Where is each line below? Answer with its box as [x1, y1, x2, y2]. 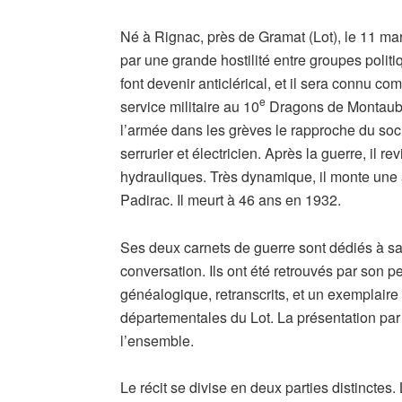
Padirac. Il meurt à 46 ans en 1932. [120, 188, 342, 210]
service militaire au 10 [120, 95, 260, 117]
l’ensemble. [120, 329, 195, 351]
